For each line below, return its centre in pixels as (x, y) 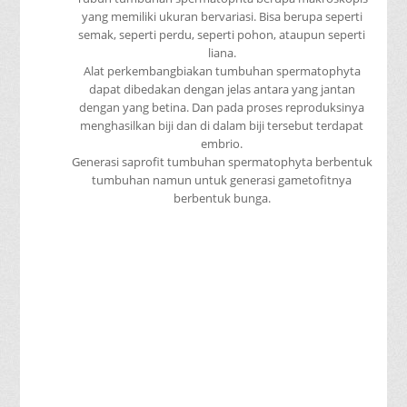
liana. (222, 53)
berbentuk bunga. (222, 199)
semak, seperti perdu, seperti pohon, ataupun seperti (222, 35)
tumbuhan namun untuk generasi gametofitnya (222, 180)
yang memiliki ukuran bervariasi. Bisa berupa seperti (222, 17)
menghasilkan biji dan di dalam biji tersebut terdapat (222, 126)
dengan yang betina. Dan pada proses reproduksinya (222, 108)
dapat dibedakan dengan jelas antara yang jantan (222, 89)
